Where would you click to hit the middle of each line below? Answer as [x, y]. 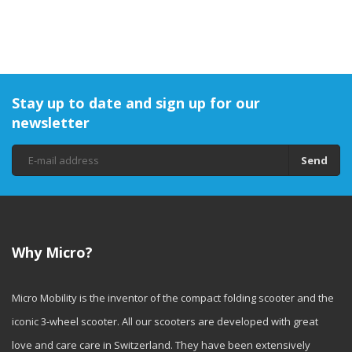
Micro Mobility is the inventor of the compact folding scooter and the [173, 298]
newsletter [51, 123]
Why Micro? [52, 253]
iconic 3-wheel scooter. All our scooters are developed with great [165, 322]
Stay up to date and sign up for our [136, 103]
